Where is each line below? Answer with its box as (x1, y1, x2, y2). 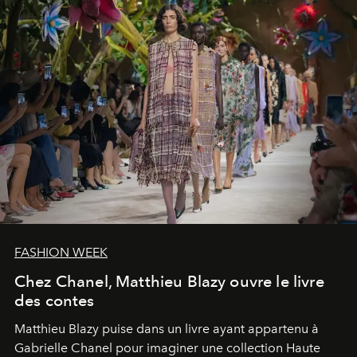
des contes (14, 290, 95, 310)
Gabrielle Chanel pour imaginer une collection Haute (14, 339, 320, 355)
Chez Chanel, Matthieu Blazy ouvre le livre (14, 271, 324, 291)
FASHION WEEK (14, 244, 108, 260)
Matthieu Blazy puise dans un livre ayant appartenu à (14, 320, 319, 336)
